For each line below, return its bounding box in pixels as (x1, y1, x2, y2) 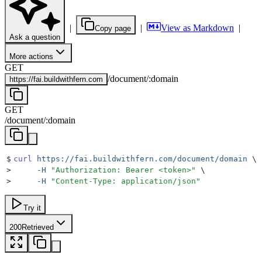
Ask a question (9, 32, 60, 42)
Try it (23, 203, 41, 212)
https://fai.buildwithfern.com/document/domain (32, 154, 247, 163)
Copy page (95, 23, 131, 33)
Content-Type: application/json (56, 176, 196, 185)
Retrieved (22, 222, 54, 232)
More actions (9, 51, 53, 61)
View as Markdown (161, 22, 234, 33)
